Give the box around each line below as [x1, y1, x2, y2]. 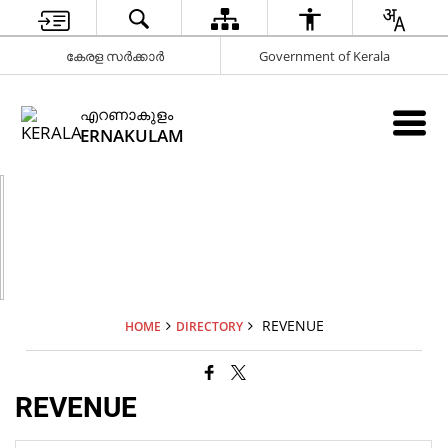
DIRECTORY [175, 318, 243, 334]
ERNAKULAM [80, 124, 185, 147]
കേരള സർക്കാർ [66, 46, 165, 65]
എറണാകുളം [80, 104, 174, 124]
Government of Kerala [259, 46, 390, 65]
